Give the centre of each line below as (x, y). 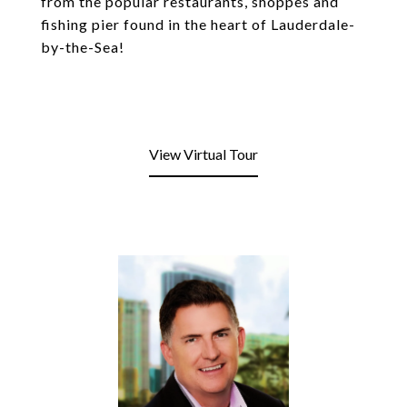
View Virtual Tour (203, 154)
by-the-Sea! (83, 47)
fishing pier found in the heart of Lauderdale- (198, 24)
